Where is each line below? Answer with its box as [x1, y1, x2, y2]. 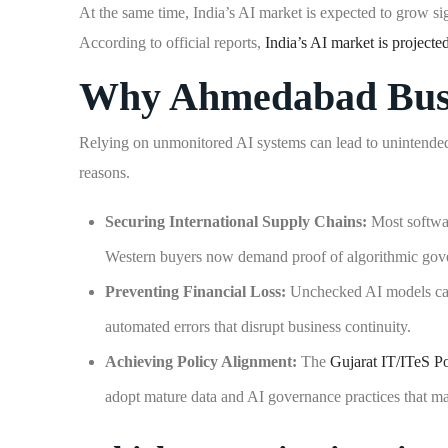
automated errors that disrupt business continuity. [104, 318, 411, 335]
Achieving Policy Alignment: [104, 353, 297, 370]
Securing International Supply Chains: [104, 213, 367, 230]
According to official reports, [79, 34, 266, 51]
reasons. [79, 164, 131, 181]
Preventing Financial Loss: [104, 283, 286, 300]
